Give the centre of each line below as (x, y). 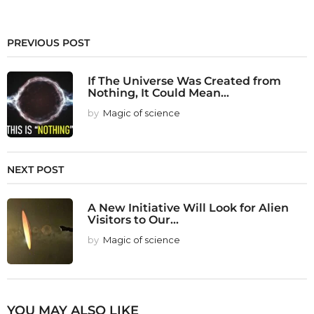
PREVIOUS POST (48, 42)
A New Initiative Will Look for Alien (188, 207)
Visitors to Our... (133, 219)
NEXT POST (35, 169)
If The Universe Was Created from (184, 80)
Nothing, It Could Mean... (158, 92)
